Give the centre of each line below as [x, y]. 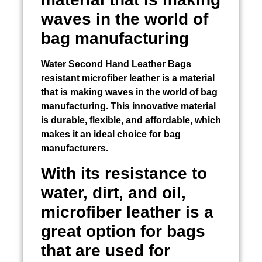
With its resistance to [124, 173]
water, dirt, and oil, [113, 192]
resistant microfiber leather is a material [128, 78]
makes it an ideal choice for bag [111, 134]
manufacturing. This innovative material [128, 106]
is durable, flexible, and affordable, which [131, 120]
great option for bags [123, 231]
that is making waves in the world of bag [129, 92]
